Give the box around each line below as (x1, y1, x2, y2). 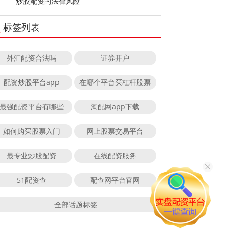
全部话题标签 (54, 199, 97, 210)
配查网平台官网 (90, 175, 140, 185)
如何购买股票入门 (3, 126, 60, 136)
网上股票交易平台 (87, 126, 144, 136)
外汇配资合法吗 (6, 53, 56, 63)
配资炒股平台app (3, 77, 60, 88)
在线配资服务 (94, 151, 137, 161)
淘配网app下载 (91, 102, 140, 112)
